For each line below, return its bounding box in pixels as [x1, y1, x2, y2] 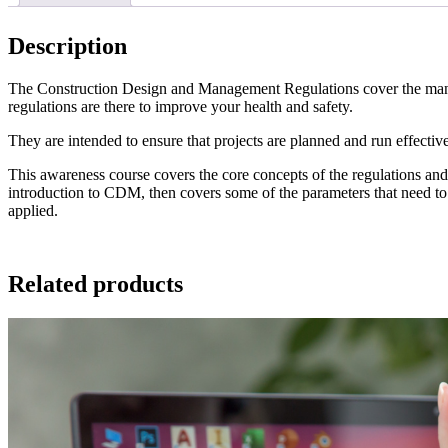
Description [8, 32, 127, 59]
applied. [8, 201, 58, 219]
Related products [8, 271, 183, 298]
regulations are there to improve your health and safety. [8, 97, 353, 115]
